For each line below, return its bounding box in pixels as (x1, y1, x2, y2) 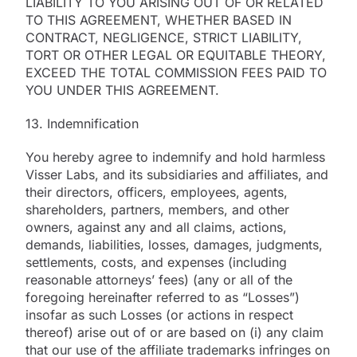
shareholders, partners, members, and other (25, 201, 289, 218)
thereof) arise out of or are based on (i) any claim (25, 324, 324, 340)
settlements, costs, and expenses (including (25, 253, 287, 270)
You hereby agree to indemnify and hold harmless (25, 148, 325, 165)
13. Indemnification (25, 115, 139, 131)
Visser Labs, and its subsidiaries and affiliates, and (25, 166, 328, 182)
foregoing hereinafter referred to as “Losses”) (25, 288, 300, 305)
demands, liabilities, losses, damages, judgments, (25, 236, 323, 253)
